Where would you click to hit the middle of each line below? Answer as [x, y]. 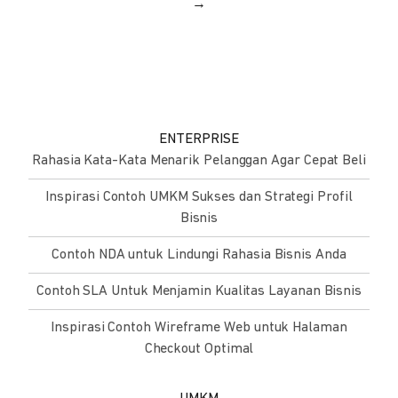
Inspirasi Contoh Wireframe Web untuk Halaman [199, 327]
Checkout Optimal [199, 349]
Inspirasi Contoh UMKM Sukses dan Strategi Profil [199, 197]
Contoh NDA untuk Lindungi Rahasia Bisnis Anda [199, 255]
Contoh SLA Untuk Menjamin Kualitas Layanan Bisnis [199, 291]
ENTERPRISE [199, 139]
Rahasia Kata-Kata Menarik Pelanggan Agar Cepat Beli [199, 160]
